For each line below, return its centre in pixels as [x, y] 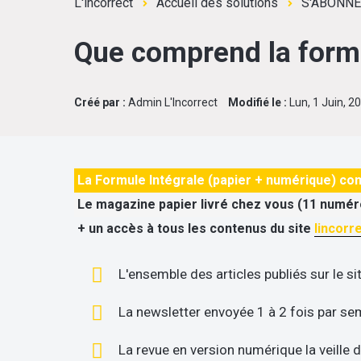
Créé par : [100, 102]
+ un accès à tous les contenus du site [196, 228]
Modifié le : [257, 102]
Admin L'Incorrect [172, 102]
